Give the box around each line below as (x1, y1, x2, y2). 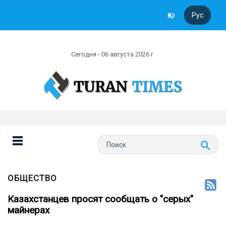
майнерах (8, 204, 49, 216)
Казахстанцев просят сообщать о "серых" (8, 193, 193, 205)
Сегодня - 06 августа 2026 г (71, 50, 155, 58)
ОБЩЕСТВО (8, 173, 57, 183)
